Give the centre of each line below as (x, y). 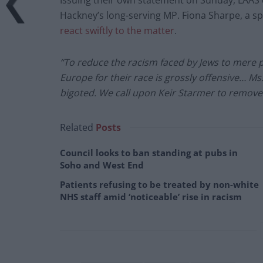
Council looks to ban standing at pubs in (149, 153)
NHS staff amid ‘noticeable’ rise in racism (151, 197)
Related (77, 128)
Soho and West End (102, 165)
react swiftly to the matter (117, 31)
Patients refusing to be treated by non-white (159, 185)
